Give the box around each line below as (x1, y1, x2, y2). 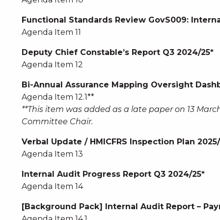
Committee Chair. (21, 117, 93, 126)
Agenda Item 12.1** (21, 92, 94, 102)
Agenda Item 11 (21, 27, 81, 37)
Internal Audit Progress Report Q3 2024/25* (21, 169, 205, 179)
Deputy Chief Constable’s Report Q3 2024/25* (21, 48, 214, 57)
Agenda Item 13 (21, 149, 83, 159)
